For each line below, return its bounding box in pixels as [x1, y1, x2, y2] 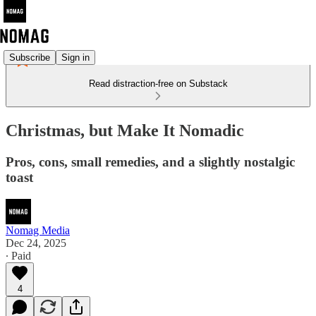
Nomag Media [6, 224, 70, 236]
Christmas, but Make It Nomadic [6, 121, 244, 140]
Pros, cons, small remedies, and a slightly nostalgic [6, 154, 295, 169]
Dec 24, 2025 [6, 236, 66, 249]
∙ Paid [6, 249, 31, 262]
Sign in [61, 51, 90, 63]
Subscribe [9, 51, 50, 63]
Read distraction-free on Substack [88, 78, 228, 89]
